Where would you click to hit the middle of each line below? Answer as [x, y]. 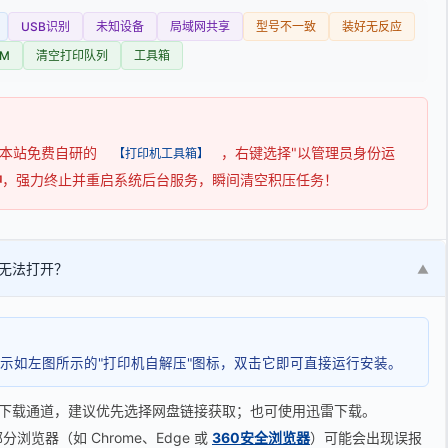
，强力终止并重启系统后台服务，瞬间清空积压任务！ [170, 179]
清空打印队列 [72, 55]
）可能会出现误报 [366, 437]
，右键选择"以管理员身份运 [308, 152]
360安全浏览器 [261, 437]
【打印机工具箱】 [161, 153]
